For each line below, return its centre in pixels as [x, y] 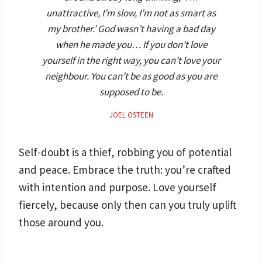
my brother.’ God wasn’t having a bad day [131, 28]
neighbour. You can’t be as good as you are [131, 76]
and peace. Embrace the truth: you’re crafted [125, 169]
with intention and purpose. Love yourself [118, 187]
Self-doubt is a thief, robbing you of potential [125, 152]
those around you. [61, 222]
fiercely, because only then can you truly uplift [127, 204]
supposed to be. [131, 92]
